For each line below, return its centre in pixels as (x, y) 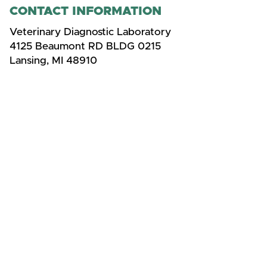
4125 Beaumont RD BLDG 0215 (85, 47)
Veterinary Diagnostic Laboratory (90, 32)
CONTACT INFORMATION (86, 11)
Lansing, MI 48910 (53, 61)
